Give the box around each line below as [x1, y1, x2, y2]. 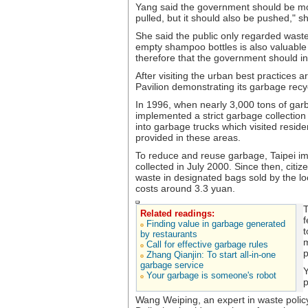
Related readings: [140, 208, 214, 219]
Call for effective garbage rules [146, 239, 268, 250]
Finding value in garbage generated [146, 219, 285, 229]
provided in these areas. [135, 132, 241, 143]
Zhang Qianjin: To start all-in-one [146, 250, 276, 260]
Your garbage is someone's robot [146, 270, 276, 280]
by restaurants [140, 229, 197, 239]
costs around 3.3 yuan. [135, 183, 235, 194]
